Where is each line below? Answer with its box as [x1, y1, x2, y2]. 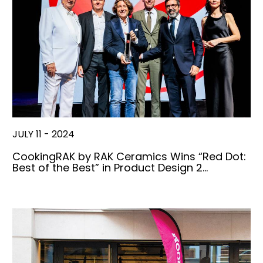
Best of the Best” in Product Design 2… [12, 160, 208, 175]
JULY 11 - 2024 [12, 127, 75, 141]
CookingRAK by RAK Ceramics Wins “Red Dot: [12, 149, 246, 164]
